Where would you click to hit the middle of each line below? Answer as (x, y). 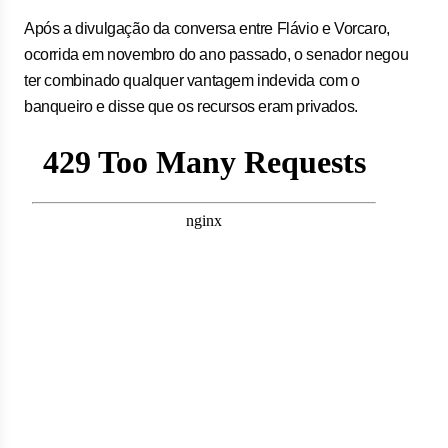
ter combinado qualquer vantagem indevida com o (192, 80)
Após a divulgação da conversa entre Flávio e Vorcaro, (207, 28)
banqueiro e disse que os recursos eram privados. (191, 106)
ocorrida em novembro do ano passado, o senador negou (216, 54)
